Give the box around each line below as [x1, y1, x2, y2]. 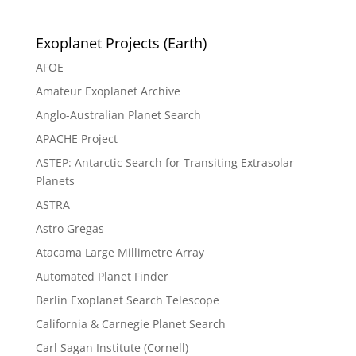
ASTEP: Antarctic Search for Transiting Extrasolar [35, 155, 294, 171]
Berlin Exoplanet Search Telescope [35, 292, 219, 308]
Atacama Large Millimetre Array [35, 245, 204, 261]
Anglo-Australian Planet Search [35, 107, 201, 123]
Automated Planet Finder [35, 269, 168, 284]
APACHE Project [35, 131, 118, 147]
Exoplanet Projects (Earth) [35, 33, 207, 53]
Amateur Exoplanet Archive [35, 83, 180, 99]
